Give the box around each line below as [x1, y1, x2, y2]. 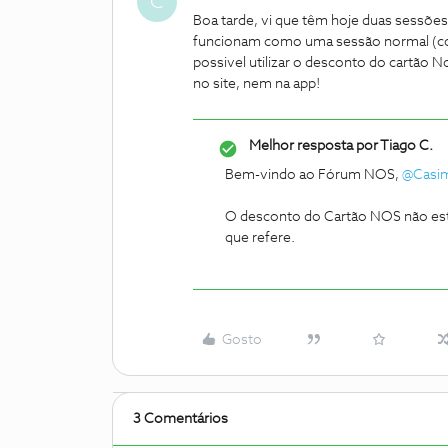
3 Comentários [133, 412, 228, 426]
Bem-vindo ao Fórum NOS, [225, 168, 402, 182]
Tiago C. [378, 139, 433, 153]
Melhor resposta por [249, 139, 378, 153]
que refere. [225, 231, 295, 245]
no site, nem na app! [193, 77, 320, 91]
